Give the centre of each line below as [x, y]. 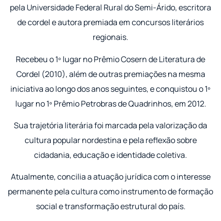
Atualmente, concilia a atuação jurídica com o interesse [110, 177]
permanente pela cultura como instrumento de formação [110, 192]
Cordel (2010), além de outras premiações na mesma [110, 74]
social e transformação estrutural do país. [110, 206]
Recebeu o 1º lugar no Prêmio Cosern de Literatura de [110, 59]
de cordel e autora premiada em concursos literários [110, 22]
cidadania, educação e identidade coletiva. [110, 155]
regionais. [110, 37]
